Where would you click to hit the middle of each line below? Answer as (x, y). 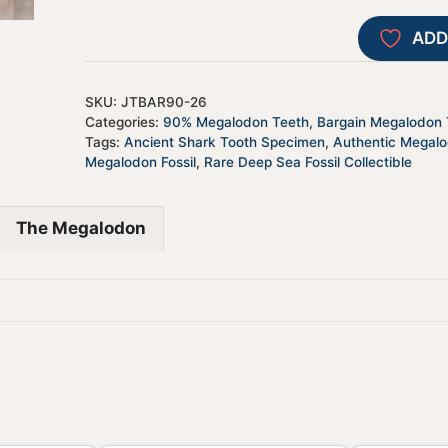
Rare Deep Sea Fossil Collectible (307, 162)
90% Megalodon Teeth (235, 122)
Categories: (123, 122)
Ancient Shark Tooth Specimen (224, 142)
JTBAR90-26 (163, 102)
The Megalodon (81, 227)
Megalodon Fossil (140, 162)
